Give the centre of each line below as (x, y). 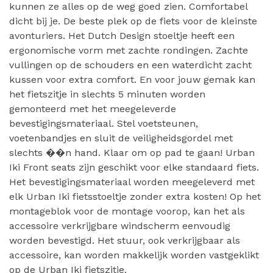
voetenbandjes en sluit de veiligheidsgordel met (121, 138)
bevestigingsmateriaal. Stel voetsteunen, (104, 123)
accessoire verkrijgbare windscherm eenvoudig (120, 226)
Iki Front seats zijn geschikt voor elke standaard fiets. (134, 167)
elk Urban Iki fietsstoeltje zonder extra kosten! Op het (135, 197)
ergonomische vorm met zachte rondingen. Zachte (129, 50)
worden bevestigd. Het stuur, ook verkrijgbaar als (125, 240)
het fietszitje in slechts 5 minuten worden (107, 94)
